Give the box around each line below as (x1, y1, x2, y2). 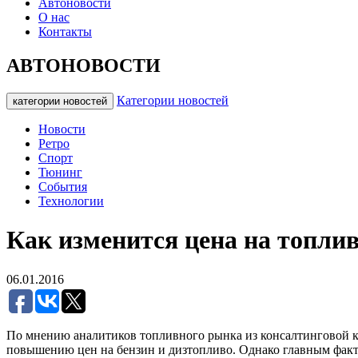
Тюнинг (38, 165, 82, 179)
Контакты (38, 25, 92, 38)
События (38, 179, 87, 193)
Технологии (38, 193, 104, 208)
